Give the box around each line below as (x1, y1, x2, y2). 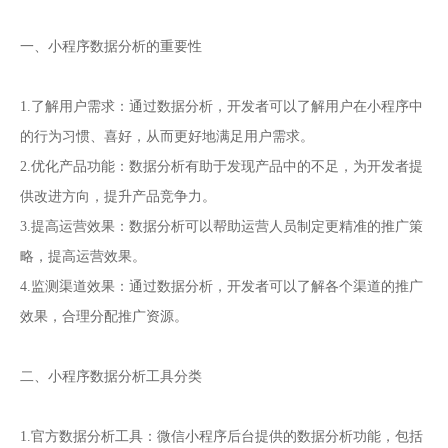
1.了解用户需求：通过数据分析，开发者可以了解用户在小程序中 (20, 99, 423, 115)
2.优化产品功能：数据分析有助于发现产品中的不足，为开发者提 (20, 159, 423, 175)
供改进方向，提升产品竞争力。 (20, 189, 216, 205)
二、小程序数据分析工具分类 (20, 369, 202, 385)
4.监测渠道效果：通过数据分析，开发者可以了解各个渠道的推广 (20, 279, 423, 295)
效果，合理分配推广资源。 (20, 309, 188, 325)
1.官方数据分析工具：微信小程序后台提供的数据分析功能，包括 (20, 429, 423, 445)
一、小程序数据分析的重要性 (20, 39, 202, 55)
